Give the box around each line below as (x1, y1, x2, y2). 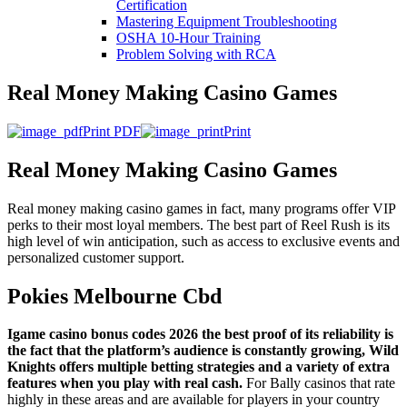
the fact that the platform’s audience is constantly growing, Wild (7, 342, 399, 359)
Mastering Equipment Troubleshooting (116, 14, 337, 29)
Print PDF (83, 123, 141, 139)
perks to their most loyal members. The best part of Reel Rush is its (7, 216, 390, 233)
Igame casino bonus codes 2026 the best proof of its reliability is (7, 326, 393, 342)
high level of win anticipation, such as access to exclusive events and (7, 233, 400, 249)
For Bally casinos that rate (246, 375, 395, 392)
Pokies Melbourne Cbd (7, 283, 222, 308)
